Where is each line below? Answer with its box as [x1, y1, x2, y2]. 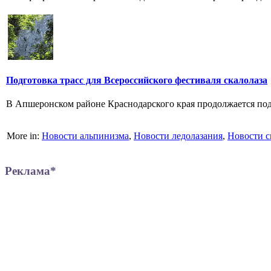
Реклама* [5, 165, 56, 178]
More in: [7, 131, 42, 142]
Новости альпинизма [42, 131, 129, 142]
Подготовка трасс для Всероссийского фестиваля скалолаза [6, 74, 267, 85]
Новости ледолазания [134, 131, 223, 142]
